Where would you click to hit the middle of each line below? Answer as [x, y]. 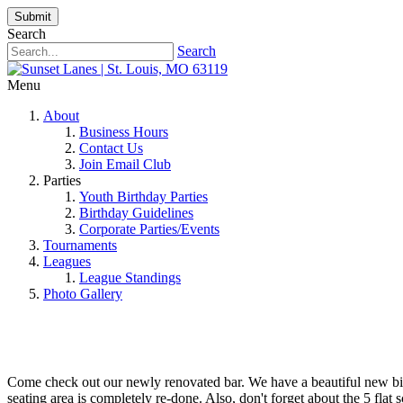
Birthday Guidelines [136, 213]
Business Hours [124, 132]
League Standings [130, 278]
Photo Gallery [83, 294]
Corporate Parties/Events [149, 229]
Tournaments [80, 245]
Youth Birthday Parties [143, 197]
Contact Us [111, 148]
